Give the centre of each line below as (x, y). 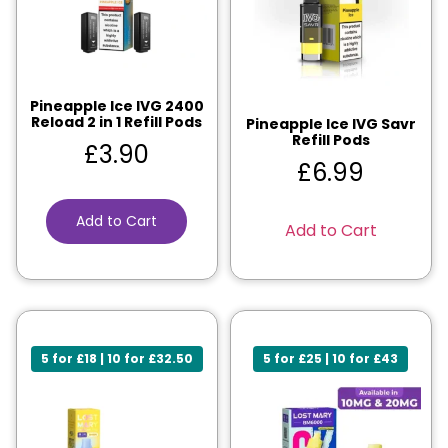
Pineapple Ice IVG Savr (330, 123)
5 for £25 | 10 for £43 (331, 358)
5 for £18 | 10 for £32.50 (116, 358)
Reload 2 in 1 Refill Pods (117, 121)
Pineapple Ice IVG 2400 (116, 105)
